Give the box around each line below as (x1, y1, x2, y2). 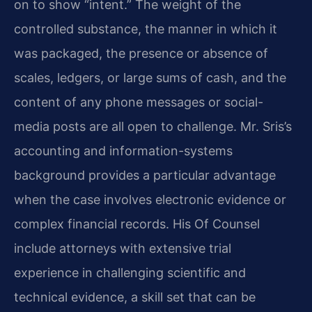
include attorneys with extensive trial (14, 241, 231, 256)
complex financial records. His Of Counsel (14, 217, 260, 232)
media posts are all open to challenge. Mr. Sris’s (14, 119, 292, 134)
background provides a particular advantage (14, 168, 276, 183)
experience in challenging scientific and (14, 265, 246, 281)
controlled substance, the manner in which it (14, 22, 277, 37)
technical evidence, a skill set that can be (14, 290, 256, 305)
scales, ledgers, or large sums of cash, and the (14, 70, 286, 86)
